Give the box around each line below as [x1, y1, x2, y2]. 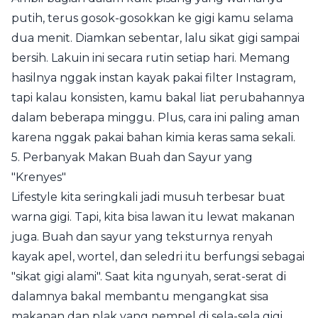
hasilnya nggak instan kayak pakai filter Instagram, [11, 71, 295, 84]
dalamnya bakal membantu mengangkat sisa [11, 290, 268, 303]
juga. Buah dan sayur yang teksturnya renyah [11, 230, 273, 243]
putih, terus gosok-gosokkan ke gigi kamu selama [11, 11, 293, 25]
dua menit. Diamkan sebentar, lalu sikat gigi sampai [11, 31, 300, 45]
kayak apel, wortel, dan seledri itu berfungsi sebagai [11, 250, 305, 263]
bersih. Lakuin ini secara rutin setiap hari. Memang [11, 51, 290, 65]
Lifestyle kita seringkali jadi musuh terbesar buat [11, 190, 285, 204]
